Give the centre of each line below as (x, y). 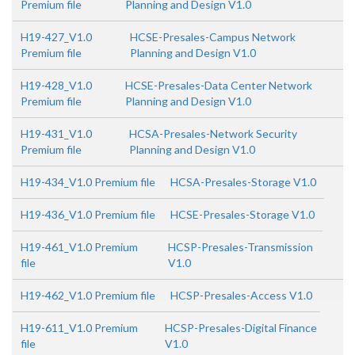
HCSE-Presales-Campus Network (212, 37)
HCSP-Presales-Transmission (240, 247)
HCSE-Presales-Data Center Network (219, 85)
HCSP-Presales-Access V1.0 (241, 295)
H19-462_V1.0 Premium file (88, 295)
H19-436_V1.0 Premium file (88, 214)
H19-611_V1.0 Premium (79, 328)
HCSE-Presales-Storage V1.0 (242, 214)
